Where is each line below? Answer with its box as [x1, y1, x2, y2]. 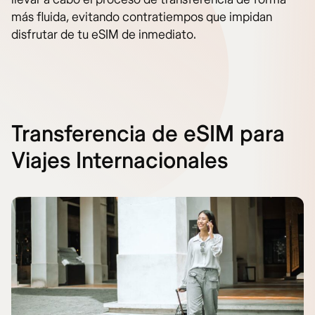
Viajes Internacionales [11, 146, 228, 175]
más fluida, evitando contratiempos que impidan [11, 8, 272, 25]
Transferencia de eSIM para [11, 120, 285, 148]
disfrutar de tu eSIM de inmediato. [11, 26, 196, 43]
